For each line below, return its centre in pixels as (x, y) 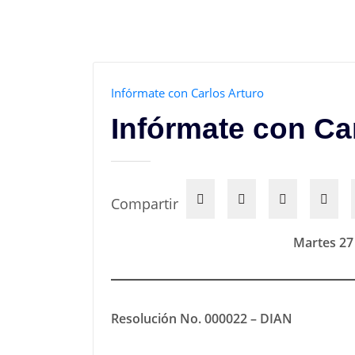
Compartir (145, 204)
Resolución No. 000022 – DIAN (202, 319)
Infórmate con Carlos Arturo (187, 92)
